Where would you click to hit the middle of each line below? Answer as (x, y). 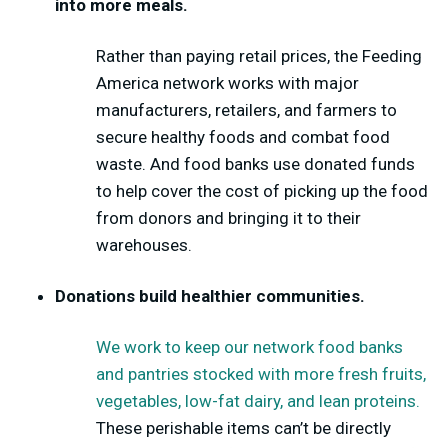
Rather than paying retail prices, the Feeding (259, 56)
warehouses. (144, 245)
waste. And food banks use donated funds (255, 164)
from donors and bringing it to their (228, 218)
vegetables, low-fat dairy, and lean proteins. (258, 401)
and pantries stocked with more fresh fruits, (261, 374)
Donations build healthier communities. (210, 296)
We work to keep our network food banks (249, 347)
